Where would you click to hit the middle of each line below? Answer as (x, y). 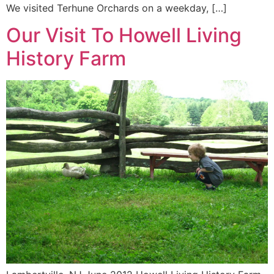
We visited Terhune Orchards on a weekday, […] (117, 8)
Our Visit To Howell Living (124, 35)
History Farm (66, 59)
